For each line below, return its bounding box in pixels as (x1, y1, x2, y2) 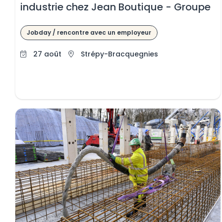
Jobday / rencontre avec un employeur (27, 28, 152, 37)
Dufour (20, 13, 54, 28)
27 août (31, 49, 64, 59)
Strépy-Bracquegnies (81, 49, 159, 59)
